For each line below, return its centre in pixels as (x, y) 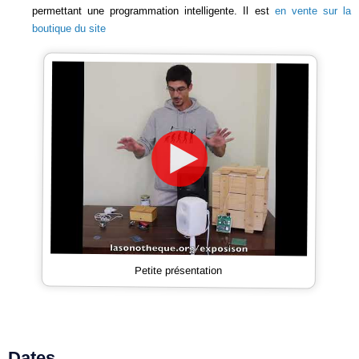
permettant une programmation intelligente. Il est (153, 11)
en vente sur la (313, 11)
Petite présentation (179, 270)
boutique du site (69, 28)
